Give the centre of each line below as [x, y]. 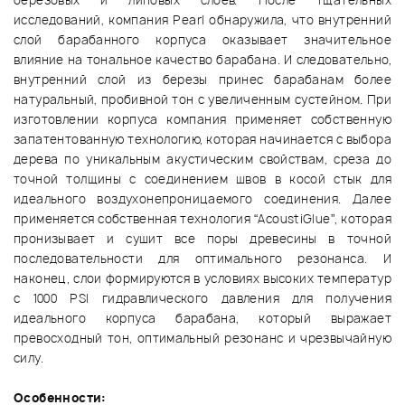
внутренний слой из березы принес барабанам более [202, 80]
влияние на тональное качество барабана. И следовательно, [202, 60]
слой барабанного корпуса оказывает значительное [202, 40]
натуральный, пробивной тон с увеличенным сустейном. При [202, 100]
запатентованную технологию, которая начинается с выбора [202, 140]
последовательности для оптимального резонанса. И [202, 259]
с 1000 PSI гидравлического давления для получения [202, 299]
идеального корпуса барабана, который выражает [202, 319]
